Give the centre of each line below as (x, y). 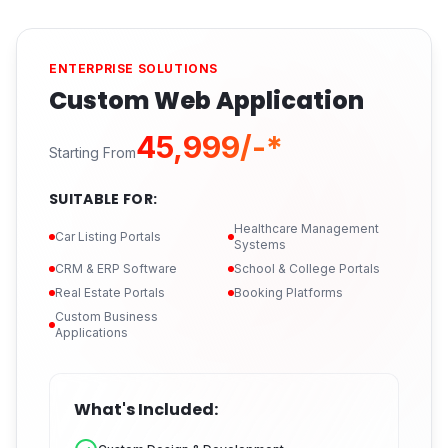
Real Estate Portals (110, 292)
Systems (260, 244)
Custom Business (106, 316)
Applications (91, 332)
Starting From (92, 152)
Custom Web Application (206, 100)
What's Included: (146, 409)
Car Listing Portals (108, 236)
